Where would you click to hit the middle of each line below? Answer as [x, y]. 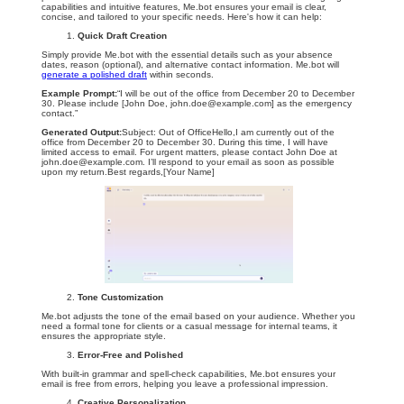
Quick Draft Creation [122, 36]
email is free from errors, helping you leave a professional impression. [185, 384]
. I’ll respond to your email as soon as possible [239, 162]
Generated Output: [82, 132]
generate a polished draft [94, 74]
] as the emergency [312, 103]
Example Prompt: [79, 93]
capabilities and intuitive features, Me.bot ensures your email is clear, [184, 7]
